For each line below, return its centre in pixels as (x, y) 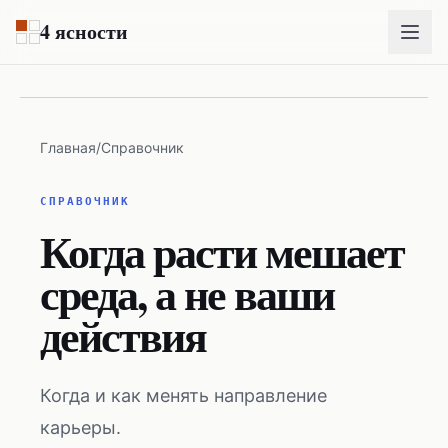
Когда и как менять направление (183, 395)
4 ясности (84, 31)
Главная (68, 147)
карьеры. (80, 427)
